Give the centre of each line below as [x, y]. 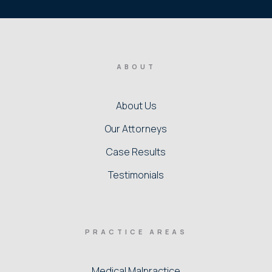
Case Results [136, 151]
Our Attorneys [136, 128]
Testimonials [136, 175]
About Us [136, 105]
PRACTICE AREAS [136, 231]
